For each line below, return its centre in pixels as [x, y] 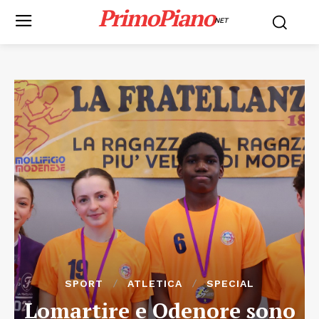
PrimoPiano [156, 18]
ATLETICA [155, 283]
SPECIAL [230, 283]
